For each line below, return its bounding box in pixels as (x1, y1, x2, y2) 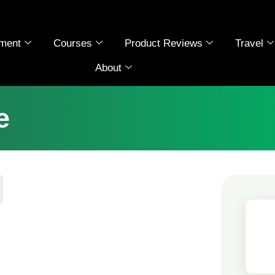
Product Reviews (125, 37, 203, 49)
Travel (235, 37, 264, 49)
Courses (53, 37, 93, 49)
